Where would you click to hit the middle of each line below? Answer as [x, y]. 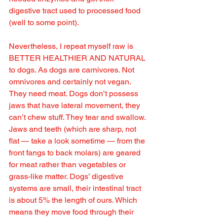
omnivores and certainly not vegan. [71, 82]
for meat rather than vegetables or [68, 165]
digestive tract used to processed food [76, 11]
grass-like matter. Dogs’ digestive [67, 177]
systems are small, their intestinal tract [76, 188]
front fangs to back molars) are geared [76, 153]
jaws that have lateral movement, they [75, 106]
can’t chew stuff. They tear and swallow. [78, 117]
